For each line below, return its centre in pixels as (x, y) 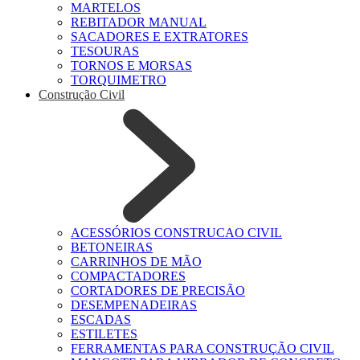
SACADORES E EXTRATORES (160, 37)
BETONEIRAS (112, 247)
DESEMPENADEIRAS (134, 305)
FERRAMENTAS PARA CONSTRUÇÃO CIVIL (202, 348)
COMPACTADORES (128, 276)
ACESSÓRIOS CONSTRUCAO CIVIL (176, 233)
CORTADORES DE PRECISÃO (158, 290)
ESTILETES (104, 334)
